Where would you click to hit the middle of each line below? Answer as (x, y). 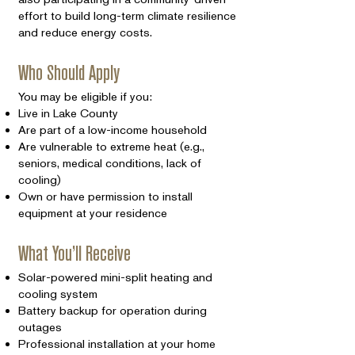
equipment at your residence (93, 213)
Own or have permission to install (105, 196)
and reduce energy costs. (85, 32)
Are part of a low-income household (113, 130)
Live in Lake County (68, 113)
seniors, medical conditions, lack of (110, 163)
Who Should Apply (69, 72)
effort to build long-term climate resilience (127, 15)
